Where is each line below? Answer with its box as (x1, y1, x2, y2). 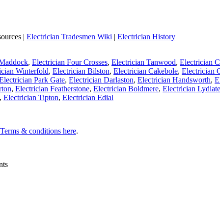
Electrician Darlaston (69, 76, 134, 84)
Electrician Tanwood (111, 58, 176, 67)
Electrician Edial (62, 93, 113, 102)
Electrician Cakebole (113, 67, 178, 76)
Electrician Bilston (53, 67, 110, 76)
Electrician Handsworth (137, 76, 211, 84)
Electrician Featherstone (15, 84, 89, 93)
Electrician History (117, 32, 175, 41)
